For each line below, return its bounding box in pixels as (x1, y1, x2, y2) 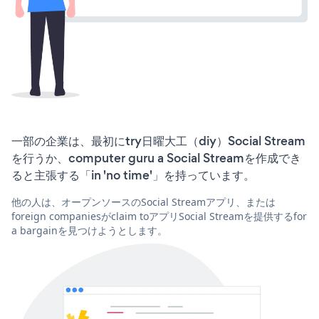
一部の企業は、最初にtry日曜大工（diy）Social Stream (11, 132, 305, 150)
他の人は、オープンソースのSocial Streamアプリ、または (11, 194, 276, 209)
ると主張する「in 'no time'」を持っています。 (11, 166, 255, 184)
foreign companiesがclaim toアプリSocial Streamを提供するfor (11, 209, 307, 223)
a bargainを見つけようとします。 (11, 223, 167, 237)
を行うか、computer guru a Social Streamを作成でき (11, 149, 301, 167)
